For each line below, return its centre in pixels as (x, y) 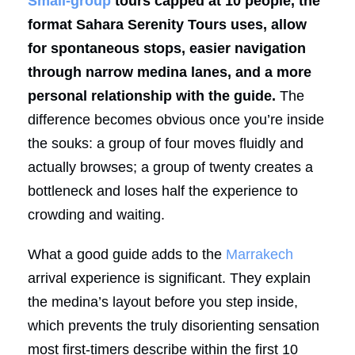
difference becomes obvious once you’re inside (176, 119)
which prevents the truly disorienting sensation (174, 325)
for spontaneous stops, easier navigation (167, 48)
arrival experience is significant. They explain (169, 278)
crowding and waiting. (96, 214)
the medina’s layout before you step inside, (163, 302)
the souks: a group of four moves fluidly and (166, 143)
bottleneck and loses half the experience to (163, 191)
